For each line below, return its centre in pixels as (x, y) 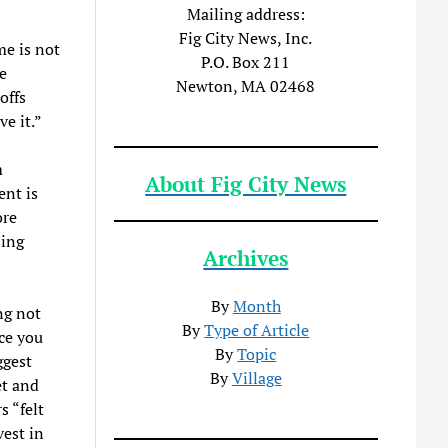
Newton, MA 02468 (246, 85)
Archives (246, 257)
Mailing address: (245, 13)
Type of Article (257, 329)
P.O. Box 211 (246, 61)
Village (256, 377)
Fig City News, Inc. (246, 37)
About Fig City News (246, 183)
